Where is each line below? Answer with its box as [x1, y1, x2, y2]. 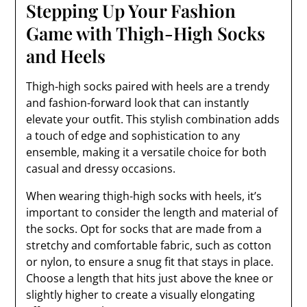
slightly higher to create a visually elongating [26, 287, 256, 302]
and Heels [26, 44, 106, 68]
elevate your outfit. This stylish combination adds [26, 112, 280, 127]
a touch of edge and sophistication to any [26, 128, 241, 143]
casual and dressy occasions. [26, 161, 176, 176]
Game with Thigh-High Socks [26, 21, 266, 45]
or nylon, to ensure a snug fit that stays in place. [26, 254, 274, 269]
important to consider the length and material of [26, 205, 278, 220]
